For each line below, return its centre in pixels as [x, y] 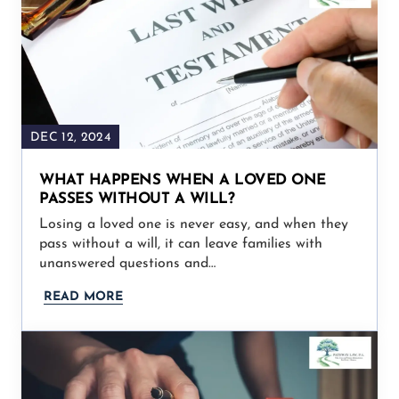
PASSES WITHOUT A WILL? [137, 199]
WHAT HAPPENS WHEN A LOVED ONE [183, 180]
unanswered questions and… [127, 263]
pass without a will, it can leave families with [181, 244]
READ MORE [83, 297]
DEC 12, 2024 [70, 137]
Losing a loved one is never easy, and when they [194, 224]
